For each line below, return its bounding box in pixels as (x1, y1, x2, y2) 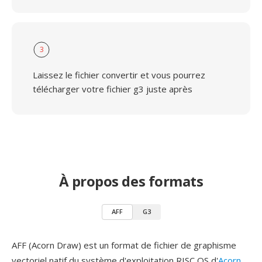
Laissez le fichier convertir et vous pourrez (33, 69, 205, 81)
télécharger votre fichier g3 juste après (33, 83, 192, 95)
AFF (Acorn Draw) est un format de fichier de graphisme (12, 239, 236, 251)
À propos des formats (58, 171, 204, 191)
